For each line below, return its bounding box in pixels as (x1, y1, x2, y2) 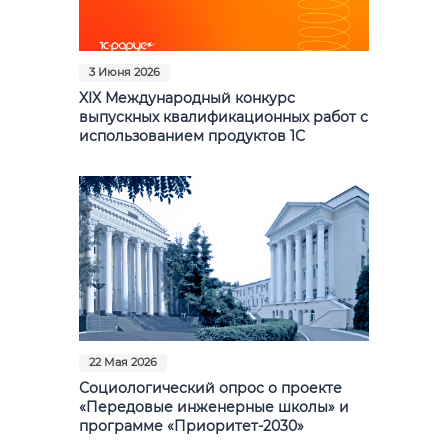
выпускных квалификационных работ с (79, 108, 368, 125)
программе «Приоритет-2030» (79, 417, 304, 434)
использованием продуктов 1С (79, 127, 305, 144)
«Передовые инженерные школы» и (79, 398, 349, 415)
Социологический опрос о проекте (79, 379, 342, 396)
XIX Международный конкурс (79, 89, 295, 106)
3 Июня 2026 (89, 65, 160, 79)
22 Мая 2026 (89, 355, 157, 369)
